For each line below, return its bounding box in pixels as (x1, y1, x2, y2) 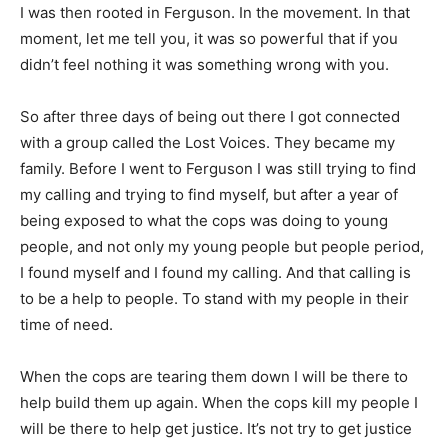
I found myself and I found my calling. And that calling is (20, 263, 411, 282)
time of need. (20, 315, 113, 334)
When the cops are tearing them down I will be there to (20, 367, 408, 386)
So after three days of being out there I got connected (20, 107, 400, 126)
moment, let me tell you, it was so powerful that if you (20, 29, 398, 48)
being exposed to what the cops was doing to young (20, 211, 388, 230)
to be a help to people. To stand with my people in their (20, 289, 409, 308)
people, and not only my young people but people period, (20, 237, 424, 256)
